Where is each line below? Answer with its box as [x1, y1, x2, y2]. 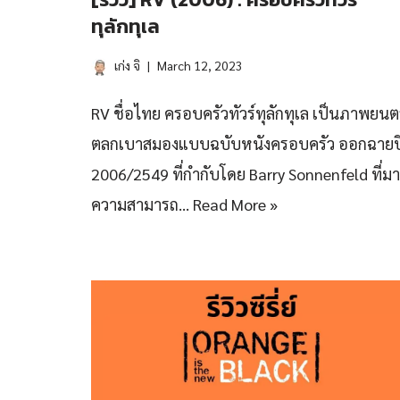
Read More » [193, 194, 278, 214]
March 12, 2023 [157, 57, 243, 73]
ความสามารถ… [91, 194, 193, 214]
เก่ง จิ [114, 57, 140, 73]
